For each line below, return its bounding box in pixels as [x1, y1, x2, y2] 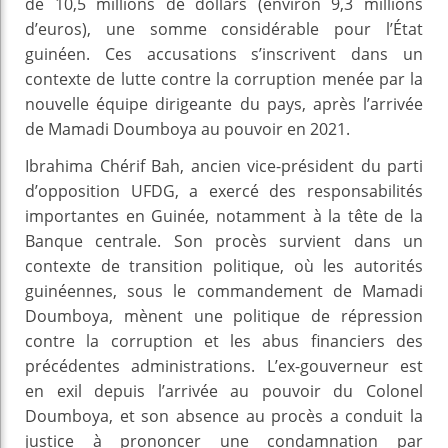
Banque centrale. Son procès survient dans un [25, 229, 423, 252]
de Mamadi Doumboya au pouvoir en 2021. [25, 117, 350, 140]
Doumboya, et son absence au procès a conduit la [25, 404, 423, 427]
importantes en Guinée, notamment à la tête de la [25, 204, 423, 227]
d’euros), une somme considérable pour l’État [25, 17, 423, 40]
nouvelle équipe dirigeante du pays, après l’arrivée [25, 92, 423, 115]
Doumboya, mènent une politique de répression [25, 304, 423, 327]
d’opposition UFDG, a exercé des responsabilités [25, 179, 423, 202]
